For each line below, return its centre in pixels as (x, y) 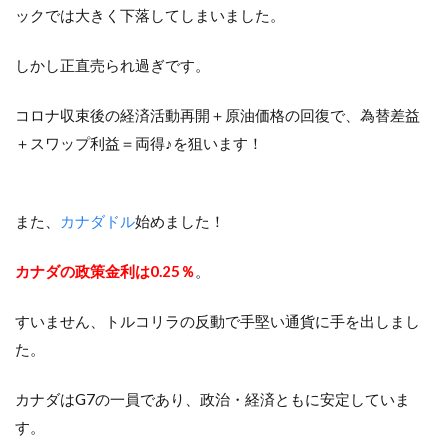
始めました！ (180, 221)
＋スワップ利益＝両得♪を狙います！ (139, 143)
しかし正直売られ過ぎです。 (112, 65)
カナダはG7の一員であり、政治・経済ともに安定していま (212, 399)
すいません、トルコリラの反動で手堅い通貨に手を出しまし (217, 321)
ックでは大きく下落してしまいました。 (150, 15)
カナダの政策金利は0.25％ (105, 271)
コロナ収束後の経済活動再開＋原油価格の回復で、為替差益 (217, 115)
